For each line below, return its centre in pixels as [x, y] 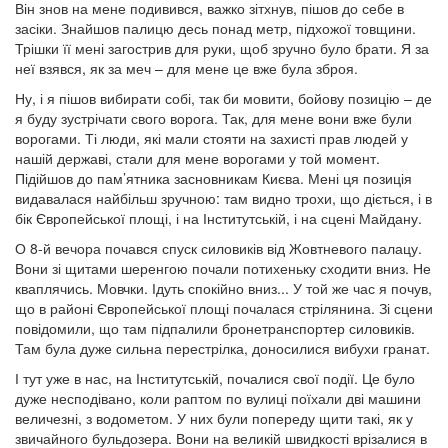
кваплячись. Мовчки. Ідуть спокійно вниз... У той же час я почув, [223, 288]
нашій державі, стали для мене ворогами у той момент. [197, 158]
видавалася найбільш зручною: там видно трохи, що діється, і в [223, 198]
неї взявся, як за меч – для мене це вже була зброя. [186, 68]
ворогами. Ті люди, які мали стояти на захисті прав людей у [211, 138]
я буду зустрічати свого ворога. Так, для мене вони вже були [213, 118]
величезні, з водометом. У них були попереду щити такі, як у [214, 418]
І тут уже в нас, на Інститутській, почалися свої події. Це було [215, 378]
